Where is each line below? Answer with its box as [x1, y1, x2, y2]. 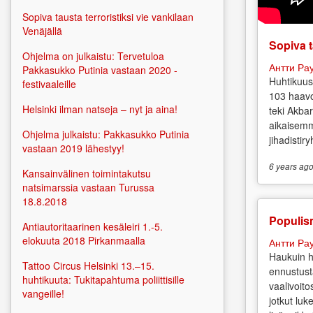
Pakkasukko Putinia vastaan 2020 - [22, 63, 177, 78]
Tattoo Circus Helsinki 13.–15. [22, 259, 154, 273]
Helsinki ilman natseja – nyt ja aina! [22, 102, 177, 117]
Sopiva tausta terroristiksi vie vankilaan [22, 10, 194, 24]
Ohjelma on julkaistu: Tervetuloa [22, 49, 164, 64]
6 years [269, 160, 297, 172]
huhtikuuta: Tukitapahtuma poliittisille [22, 272, 184, 287]
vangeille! [22, 286, 64, 301]
